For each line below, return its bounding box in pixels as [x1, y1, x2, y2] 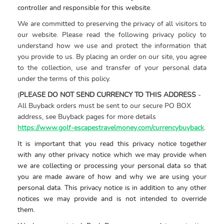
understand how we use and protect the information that [17, 42, 206, 49]
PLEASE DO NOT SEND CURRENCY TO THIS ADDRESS [19, 91, 196, 98]
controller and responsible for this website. [17, 4, 151, 11]
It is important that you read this [17, 140, 133, 147]
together [176, 140, 207, 147]
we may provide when [131, 151, 207, 158]
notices [17, 195, 39, 202]
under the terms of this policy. [17, 75, 110, 82]
